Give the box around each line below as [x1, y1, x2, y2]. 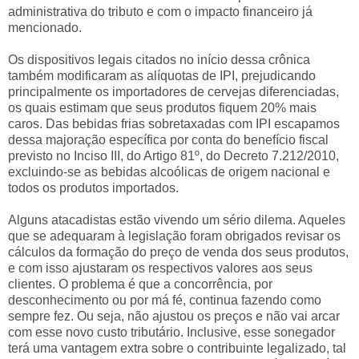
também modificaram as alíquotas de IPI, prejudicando [8, 68, 316, 83]
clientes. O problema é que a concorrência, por [8, 276, 272, 291]
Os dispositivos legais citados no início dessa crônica [8, 52, 310, 67]
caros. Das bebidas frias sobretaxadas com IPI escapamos [8, 116, 340, 131]
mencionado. [8, 20, 82, 34]
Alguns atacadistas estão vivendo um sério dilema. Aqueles [8, 212, 345, 227]
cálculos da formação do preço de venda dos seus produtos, [8, 244, 349, 259]
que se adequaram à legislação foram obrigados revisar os [8, 228, 341, 243]
